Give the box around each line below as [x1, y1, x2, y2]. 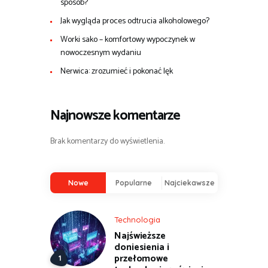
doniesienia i [114, 239, 169, 256]
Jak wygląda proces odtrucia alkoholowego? [60, 14, 209, 29]
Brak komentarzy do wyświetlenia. [50, 135, 165, 149]
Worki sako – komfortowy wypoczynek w [60, 33, 195, 47]
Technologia [114, 215, 160, 225]
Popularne [115, 178, 153, 187]
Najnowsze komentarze [50, 105, 180, 127]
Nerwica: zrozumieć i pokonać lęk [60, 65, 173, 79]
